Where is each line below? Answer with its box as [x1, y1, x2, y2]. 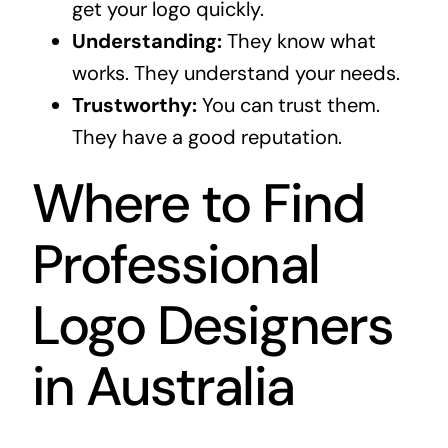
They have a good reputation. [71, 124, 342, 151]
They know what [221, 28, 376, 55]
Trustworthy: [71, 92, 197, 119]
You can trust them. [196, 92, 380, 119]
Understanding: [71, 28, 222, 55]
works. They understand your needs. [71, 60, 400, 87]
